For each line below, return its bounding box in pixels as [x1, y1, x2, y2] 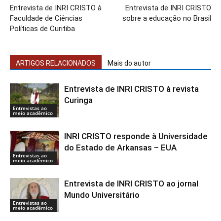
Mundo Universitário [64, 190, 140, 200]
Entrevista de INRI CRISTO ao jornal [64, 179, 198, 189]
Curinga [64, 95, 93, 106]
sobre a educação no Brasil [122, 14, 211, 23]
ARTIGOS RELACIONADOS [16, 59, 96, 68]
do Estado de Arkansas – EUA [64, 143, 177, 153]
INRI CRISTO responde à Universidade [64, 131, 208, 142]
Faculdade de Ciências [10, 14, 82, 23]
